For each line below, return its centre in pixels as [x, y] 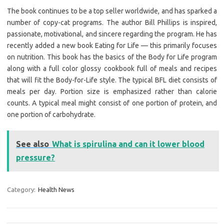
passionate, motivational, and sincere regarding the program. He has [112, 34]
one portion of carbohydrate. [51, 115]
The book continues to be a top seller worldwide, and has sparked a [112, 11]
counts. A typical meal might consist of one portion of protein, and [112, 103]
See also [32, 144]
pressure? [35, 158]
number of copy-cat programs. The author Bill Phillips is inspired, [112, 23]
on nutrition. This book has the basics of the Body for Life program [112, 57]
